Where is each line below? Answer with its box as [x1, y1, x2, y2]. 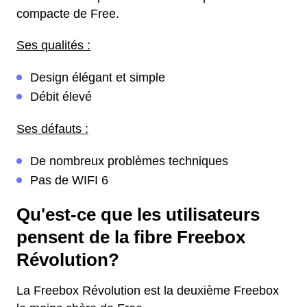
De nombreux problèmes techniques [30, 154, 228, 169]
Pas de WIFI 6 [30, 173, 108, 188]
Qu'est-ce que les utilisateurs [16, 205, 260, 225]
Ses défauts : [16, 122, 88, 136]
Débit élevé [30, 90, 92, 104]
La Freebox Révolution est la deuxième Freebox [16, 284, 279, 298]
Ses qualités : [16, 38, 90, 53]
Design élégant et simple [30, 71, 165, 85]
